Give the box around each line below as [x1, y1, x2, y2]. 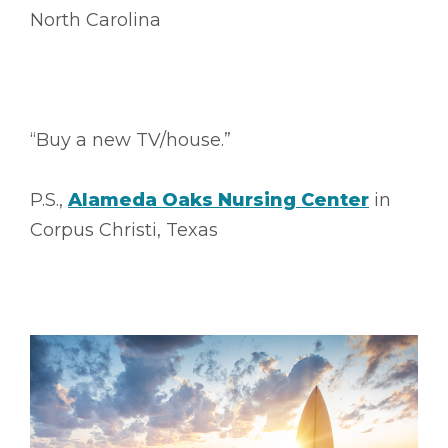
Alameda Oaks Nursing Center [68, 188, 369, 211]
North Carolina [30, 8, 161, 31]
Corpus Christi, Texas [30, 218, 218, 241]
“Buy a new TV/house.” [30, 128, 231, 151]
